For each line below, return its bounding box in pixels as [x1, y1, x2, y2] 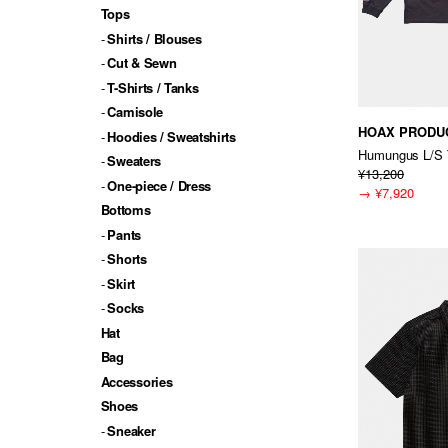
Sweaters [107, 151, 161, 171]
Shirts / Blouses [107, 28, 202, 48]
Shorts [107, 249, 147, 269]
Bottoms [100, 200, 151, 220]
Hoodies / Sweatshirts [107, 126, 236, 146]
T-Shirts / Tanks [107, 77, 199, 97]
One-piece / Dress [107, 175, 211, 195]
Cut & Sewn [107, 53, 177, 73]
